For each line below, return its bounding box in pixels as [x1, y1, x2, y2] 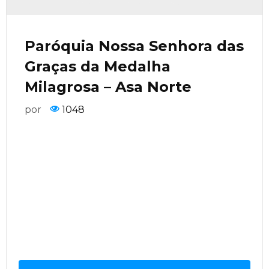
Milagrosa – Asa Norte [25, 78, 192, 95]
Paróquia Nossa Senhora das [25, 37, 244, 55]
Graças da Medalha [25, 58, 171, 75]
